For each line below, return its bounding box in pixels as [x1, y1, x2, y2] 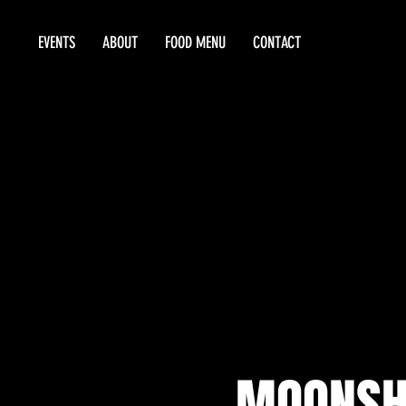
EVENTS [38, 33, 75, 53]
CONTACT [253, 33, 301, 53]
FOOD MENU [165, 33, 226, 53]
